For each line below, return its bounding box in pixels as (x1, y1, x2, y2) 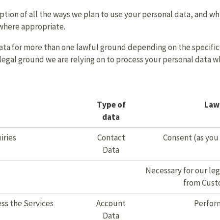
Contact (97, 132, 125, 143)
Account (96, 198, 126, 209)
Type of (96, 99, 126, 110)
